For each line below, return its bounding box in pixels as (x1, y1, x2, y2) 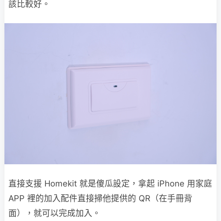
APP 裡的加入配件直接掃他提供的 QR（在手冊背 (8, 193, 192, 204)
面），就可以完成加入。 (8, 208, 101, 219)
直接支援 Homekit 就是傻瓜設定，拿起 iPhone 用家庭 (8, 179, 212, 189)
